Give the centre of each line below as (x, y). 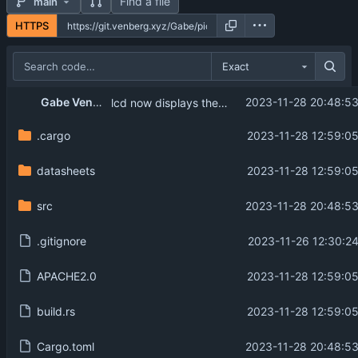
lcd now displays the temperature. (223, 103)
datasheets (66, 170)
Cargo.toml (65, 346)
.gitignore (61, 241)
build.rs (56, 311)
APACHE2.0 (66, 276)
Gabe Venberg (97, 102)
